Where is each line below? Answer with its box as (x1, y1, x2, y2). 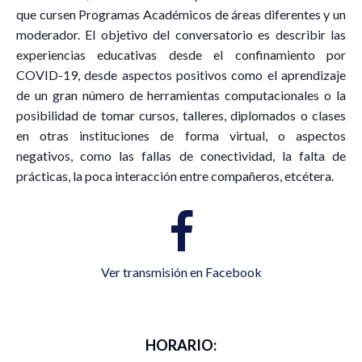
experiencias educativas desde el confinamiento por (16, 46, 346, 62)
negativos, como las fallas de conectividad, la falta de (16, 147, 346, 163)
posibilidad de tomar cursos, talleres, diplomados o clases (16, 107, 346, 123)
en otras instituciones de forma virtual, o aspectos (16, 127, 346, 143)
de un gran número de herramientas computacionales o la (16, 86, 346, 103)
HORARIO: (145, 335, 217, 354)
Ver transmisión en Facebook (100, 263, 262, 280)
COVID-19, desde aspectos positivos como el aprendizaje (16, 66, 346, 82)
